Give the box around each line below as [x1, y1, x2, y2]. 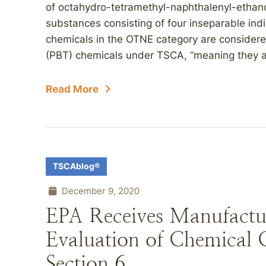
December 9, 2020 [59, 185, 140, 197]
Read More [46, 83, 99, 95]
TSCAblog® [53, 161, 100, 171]
